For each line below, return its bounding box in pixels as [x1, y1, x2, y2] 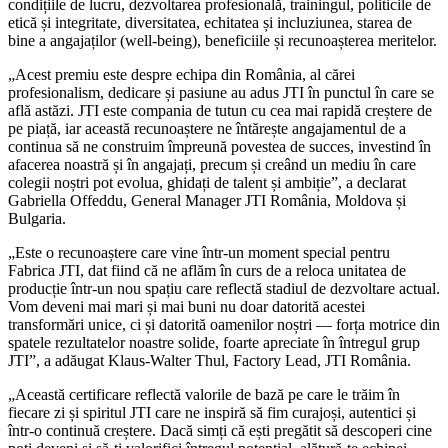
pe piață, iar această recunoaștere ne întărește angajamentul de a [8, 119, 406, 137]
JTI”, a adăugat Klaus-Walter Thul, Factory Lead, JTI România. [8, 351, 411, 369]
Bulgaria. [8, 209, 66, 227]
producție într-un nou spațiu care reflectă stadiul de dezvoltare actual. [8, 279, 440, 297]
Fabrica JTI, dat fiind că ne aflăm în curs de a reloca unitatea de [8, 261, 406, 279]
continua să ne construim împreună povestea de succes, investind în [8, 137, 431, 155]
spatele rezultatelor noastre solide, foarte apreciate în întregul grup [8, 333, 420, 351]
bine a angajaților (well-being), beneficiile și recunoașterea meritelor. [8, 31, 437, 49]
